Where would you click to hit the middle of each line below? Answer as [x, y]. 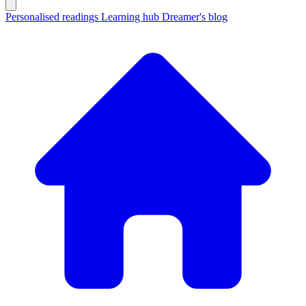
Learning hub [131, 17]
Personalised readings [53, 17]
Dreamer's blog [195, 17]
